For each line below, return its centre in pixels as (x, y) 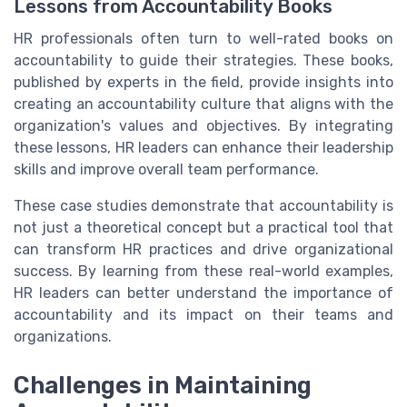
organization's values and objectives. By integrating (203, 125)
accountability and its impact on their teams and (203, 314)
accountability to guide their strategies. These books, (203, 60)
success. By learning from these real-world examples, (203, 271)
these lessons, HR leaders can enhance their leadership (203, 147)
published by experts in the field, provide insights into (203, 82)
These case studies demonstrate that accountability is (203, 205)
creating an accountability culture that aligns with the (203, 104)
